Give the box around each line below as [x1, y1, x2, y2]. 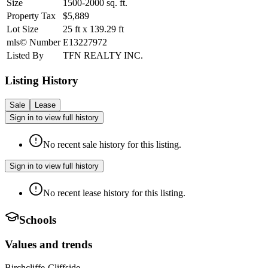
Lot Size [7, 24, 38, 35]
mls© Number [7, 37, 60, 48]
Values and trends [5, 237, 92, 251]
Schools [19, 214, 56, 227]
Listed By [7, 50, 44, 61]
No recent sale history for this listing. [43, 139, 181, 150]
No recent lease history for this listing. [43, 187, 185, 198]
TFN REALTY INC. [63, 50, 143, 61]
